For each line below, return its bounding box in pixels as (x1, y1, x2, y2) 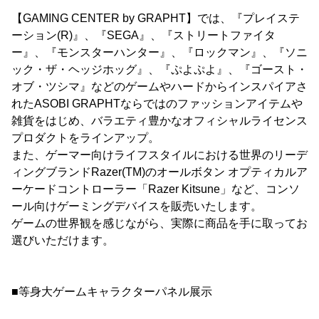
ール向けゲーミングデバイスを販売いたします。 (11, 200, 262, 213)
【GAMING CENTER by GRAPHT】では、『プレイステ (11, 12, 300, 25)
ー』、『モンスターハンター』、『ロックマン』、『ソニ (11, 46, 308, 59)
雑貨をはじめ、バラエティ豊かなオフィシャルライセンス (11, 115, 308, 127)
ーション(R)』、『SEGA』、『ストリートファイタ (11, 29, 276, 42)
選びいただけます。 (11, 234, 114, 247)
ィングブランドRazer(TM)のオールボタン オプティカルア (11, 166, 308, 179)
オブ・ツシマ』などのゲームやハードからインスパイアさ (11, 80, 308, 93)
